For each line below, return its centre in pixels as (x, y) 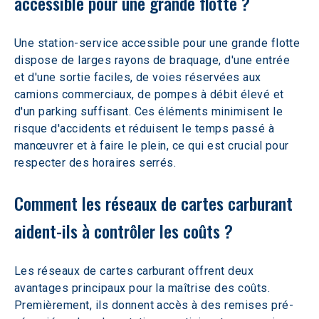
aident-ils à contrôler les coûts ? (126, 231)
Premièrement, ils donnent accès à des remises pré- (154, 305)
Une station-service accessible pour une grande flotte (159, 43)
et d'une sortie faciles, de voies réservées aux (140, 77)
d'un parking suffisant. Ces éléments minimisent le (150, 111)
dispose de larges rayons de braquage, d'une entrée (154, 60)
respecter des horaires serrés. (95, 163)
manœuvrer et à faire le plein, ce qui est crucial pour (153, 146)
